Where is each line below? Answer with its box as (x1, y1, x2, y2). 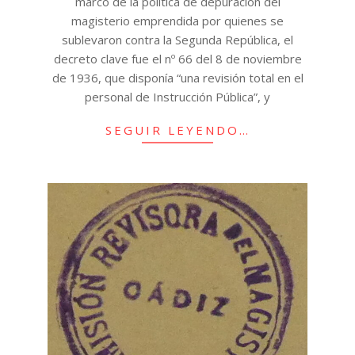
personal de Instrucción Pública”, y (85, 89, 270, 105)
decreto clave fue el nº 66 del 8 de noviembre (53, 51, 302, 67)
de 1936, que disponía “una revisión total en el (52, 70, 303, 86)
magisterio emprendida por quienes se (71, 13, 284, 29)
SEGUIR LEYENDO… (105, 122, 250, 139)
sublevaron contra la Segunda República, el (62, 32, 293, 48)
